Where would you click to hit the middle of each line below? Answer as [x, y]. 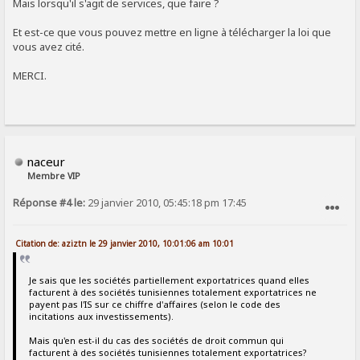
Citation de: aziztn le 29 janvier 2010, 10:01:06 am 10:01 [125, 244]
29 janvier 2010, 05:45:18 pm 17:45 [166, 203]
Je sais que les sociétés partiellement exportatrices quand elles [169, 280]
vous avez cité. [49, 47]
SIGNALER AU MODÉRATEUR [282, 234]
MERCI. [30, 76]
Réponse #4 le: [49, 203]
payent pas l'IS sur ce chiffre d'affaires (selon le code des [154, 304]
